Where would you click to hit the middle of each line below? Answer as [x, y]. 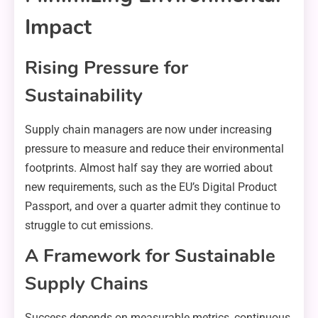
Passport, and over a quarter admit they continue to [153, 206]
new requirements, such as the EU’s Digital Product [151, 187]
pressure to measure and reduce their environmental [154, 148]
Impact [58, 27]
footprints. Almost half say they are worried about [149, 168]
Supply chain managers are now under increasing [148, 129]
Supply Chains [87, 283]
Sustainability [84, 95]
